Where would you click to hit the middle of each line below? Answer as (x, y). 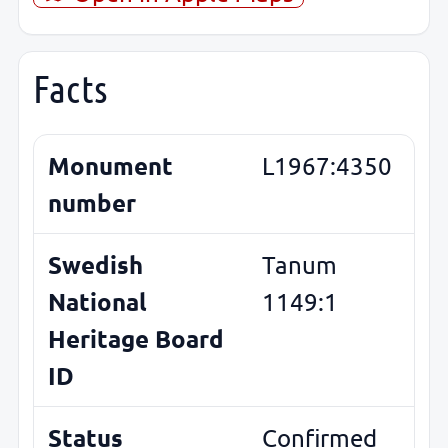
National (97, 302)
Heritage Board (136, 339)
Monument (110, 166)
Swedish (95, 265)
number (92, 203)
